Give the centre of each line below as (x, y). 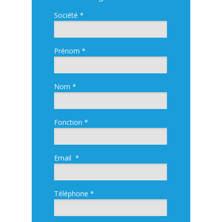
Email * (67, 158)
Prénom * (70, 51)
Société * (69, 15)
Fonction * (71, 122)
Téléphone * (74, 194)
